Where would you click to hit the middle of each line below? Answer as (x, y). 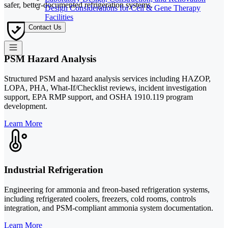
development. (26, 106)
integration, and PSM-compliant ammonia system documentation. (109, 208)
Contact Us (45, 27)
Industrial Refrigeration (54, 169)
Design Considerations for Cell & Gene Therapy (123, 8)
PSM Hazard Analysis (50, 59)
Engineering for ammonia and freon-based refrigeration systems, (107, 189)
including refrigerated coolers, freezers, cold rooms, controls (100, 198)
